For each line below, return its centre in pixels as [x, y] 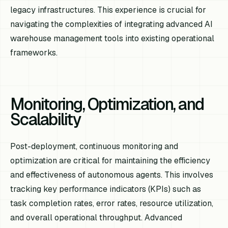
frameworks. [34, 52]
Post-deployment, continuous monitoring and [94, 146]
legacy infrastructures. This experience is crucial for [108, 10]
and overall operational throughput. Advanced [96, 217]
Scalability [46, 119]
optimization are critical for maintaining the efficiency [110, 160]
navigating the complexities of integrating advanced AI [112, 24]
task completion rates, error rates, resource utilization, [112, 203]
